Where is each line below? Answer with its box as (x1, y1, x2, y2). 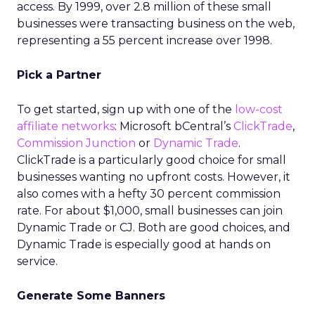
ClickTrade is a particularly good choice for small (17, 153, 286, 167)
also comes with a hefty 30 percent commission (17, 187, 281, 200)
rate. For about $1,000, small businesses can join (17, 204, 283, 217)
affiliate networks (17, 120, 115, 133)
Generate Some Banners (17, 289, 165, 302)
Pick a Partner (17, 68, 101, 82)
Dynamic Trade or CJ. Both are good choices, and (17, 221, 290, 234)
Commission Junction (17, 136, 136, 150)
